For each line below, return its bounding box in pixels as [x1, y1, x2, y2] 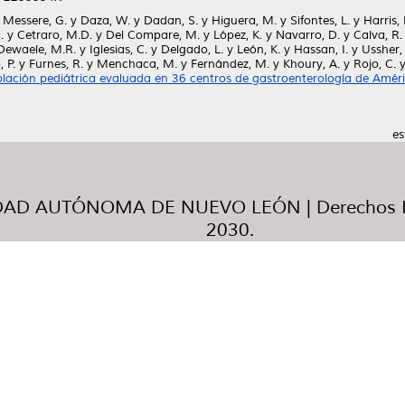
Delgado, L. [161, 42, 223, 57]
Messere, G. [3, 14, 67, 28]
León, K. [237, 42, 280, 57]
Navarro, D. [276, 28, 340, 42]
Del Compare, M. [106, 28, 200, 42]
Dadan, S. [144, 14, 198, 28]
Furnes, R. [29, 57, 83, 71]
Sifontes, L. [290, 14, 350, 28]
